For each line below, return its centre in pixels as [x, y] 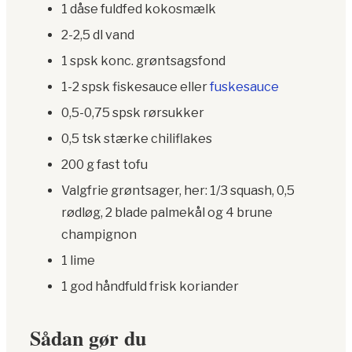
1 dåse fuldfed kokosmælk [139, 9]
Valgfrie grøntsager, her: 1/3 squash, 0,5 [178, 191]
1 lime [78, 261]
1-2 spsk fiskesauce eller [136, 87]
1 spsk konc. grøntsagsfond [143, 61]
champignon [99, 235]
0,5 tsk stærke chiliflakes [137, 139]
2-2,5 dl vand [98, 35]
